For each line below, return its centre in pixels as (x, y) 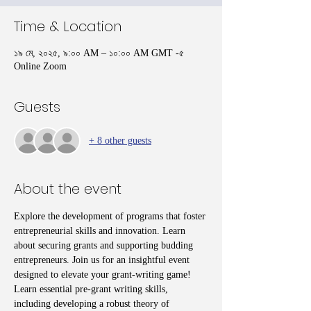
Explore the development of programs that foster (111, 216)
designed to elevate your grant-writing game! (104, 274)
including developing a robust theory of (93, 303)
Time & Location (68, 26)
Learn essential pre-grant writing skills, (92, 289)
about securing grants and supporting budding (105, 245)
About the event (68, 188)
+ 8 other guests (120, 141)
